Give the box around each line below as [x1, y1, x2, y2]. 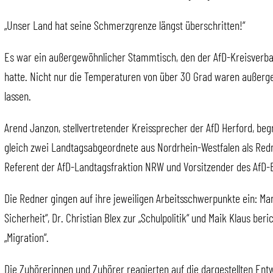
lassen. [4, 88, 31, 104]
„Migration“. [4, 230, 49, 245]
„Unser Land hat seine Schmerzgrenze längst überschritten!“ [4, 18, 245, 33]
